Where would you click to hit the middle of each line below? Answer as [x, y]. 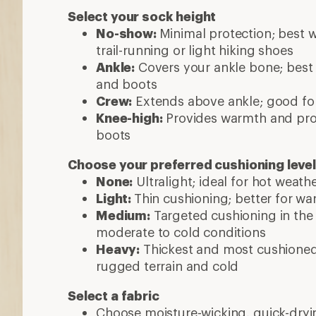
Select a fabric [114, 295]
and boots [127, 84]
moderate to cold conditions [181, 232]
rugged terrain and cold [168, 266]
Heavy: [118, 249]
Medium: [123, 215]
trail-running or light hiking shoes [195, 50]
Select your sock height [142, 16]
